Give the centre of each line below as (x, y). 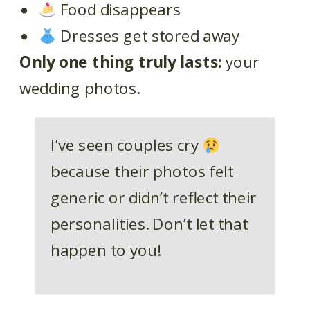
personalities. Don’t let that (149, 224)
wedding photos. (80, 89)
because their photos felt (142, 172)
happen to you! (105, 250)
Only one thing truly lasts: (121, 62)
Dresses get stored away (148, 36)
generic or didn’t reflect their (154, 198)
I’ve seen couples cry (126, 146)
